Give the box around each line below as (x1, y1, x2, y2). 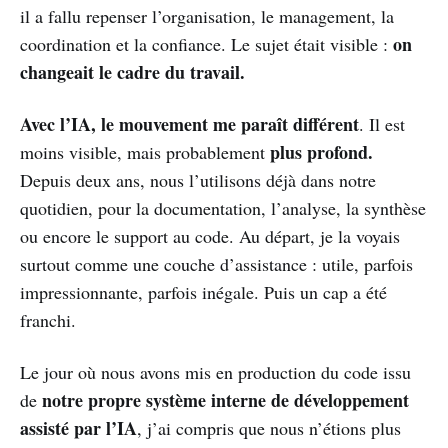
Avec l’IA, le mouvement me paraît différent (20, 111, 359, 137)
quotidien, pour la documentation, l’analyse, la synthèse (20, 196, 426, 220)
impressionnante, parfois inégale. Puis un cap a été (20, 280, 387, 304)
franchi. (20, 308, 76, 332)
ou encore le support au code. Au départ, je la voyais (20, 224, 400, 248)
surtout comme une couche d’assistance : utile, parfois (20, 252, 413, 276)
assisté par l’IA (20, 415, 137, 441)
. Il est (359, 112, 405, 136)
